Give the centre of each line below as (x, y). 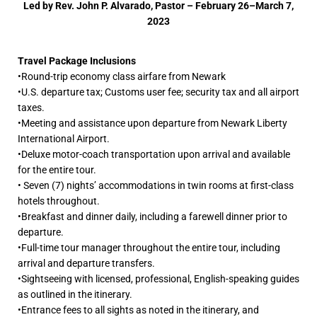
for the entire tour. (57, 169)
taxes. (31, 107)
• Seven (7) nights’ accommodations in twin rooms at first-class (156, 185)
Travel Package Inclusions (77, 60)
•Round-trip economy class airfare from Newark (122, 76)
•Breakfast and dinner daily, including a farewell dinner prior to (152, 216)
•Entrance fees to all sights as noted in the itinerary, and (138, 310)
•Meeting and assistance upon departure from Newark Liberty (152, 123)
